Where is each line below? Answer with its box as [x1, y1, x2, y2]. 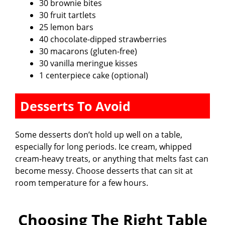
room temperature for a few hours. [15, 177, 148, 188]
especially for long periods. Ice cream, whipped [15, 141, 192, 152]
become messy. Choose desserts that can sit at [15, 165, 193, 176]
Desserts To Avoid [20, 97, 131, 115]
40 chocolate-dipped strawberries [39, 33, 167, 45]
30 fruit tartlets [39, 9, 96, 21]
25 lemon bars [39, 21, 93, 33]
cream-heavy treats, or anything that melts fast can [15, 153, 208, 164]
